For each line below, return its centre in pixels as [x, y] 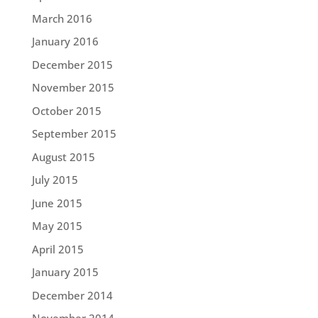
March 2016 [62, 18]
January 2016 [65, 42]
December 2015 [72, 64]
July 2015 [55, 180]
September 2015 [74, 134]
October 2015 [66, 110]
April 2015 [57, 249]
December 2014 [72, 295]
